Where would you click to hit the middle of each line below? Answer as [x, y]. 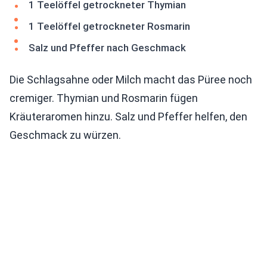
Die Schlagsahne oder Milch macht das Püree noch [131, 80]
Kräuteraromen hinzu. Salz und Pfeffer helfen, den [128, 117]
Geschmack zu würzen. [65, 135]
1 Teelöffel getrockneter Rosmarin [109, 27]
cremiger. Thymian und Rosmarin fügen [104, 98]
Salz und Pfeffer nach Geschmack [107, 48]
